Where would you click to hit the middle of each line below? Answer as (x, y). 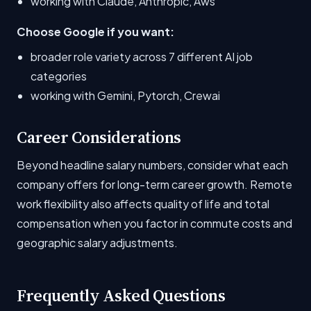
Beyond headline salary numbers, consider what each (152, 165)
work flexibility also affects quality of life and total (143, 203)
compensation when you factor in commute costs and (154, 223)
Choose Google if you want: (95, 31)
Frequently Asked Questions (121, 295)
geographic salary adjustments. (97, 242)
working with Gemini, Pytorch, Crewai (125, 95)
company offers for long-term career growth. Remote (154, 184)
